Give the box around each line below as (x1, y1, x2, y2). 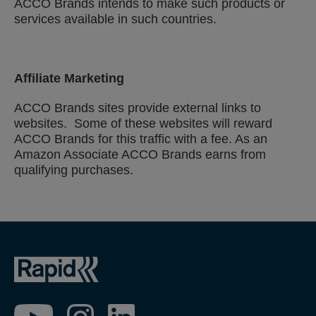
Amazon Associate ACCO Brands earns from (14, 147, 266, 162)
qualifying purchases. (14, 163, 133, 177)
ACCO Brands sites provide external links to (14, 101, 261, 115)
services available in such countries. (14, 12, 217, 26)
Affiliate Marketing (14, 71, 124, 85)
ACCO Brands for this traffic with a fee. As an (14, 132, 267, 146)
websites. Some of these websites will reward (14, 116, 272, 130)
